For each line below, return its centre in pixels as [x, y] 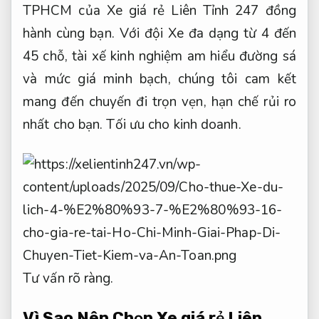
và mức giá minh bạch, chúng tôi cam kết [159, 79]
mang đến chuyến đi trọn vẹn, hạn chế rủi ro [159, 101]
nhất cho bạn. [65, 124]
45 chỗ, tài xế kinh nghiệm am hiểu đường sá [159, 56]
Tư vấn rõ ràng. [68, 279]
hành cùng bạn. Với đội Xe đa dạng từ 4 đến [159, 33]
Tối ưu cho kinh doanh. [174, 124]
